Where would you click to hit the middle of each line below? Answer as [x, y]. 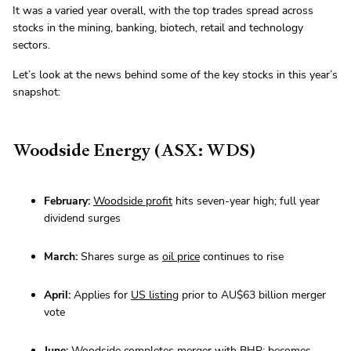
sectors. [31, 45]
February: [67, 201]
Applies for [101, 295]
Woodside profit [133, 201]
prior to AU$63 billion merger [252, 295]
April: [57, 295]
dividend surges [82, 219]
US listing [155, 295]
